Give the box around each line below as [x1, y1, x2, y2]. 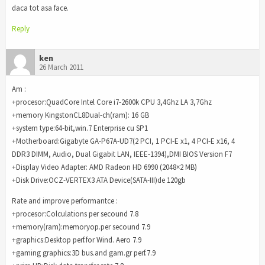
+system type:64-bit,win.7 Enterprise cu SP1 [12, 123, 148, 134]
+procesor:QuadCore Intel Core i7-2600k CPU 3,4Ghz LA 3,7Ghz [12, 97, 212, 108]
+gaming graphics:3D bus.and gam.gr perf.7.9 [12, 248, 156, 258]
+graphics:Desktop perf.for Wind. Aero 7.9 [12, 235, 141, 245]
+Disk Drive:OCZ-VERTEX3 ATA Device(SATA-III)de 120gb [12, 175, 186, 186]
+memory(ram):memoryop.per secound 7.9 [12, 222, 150, 232]
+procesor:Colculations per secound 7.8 [12, 209, 138, 219]
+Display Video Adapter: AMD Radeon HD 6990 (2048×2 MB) [12, 162, 197, 173]
